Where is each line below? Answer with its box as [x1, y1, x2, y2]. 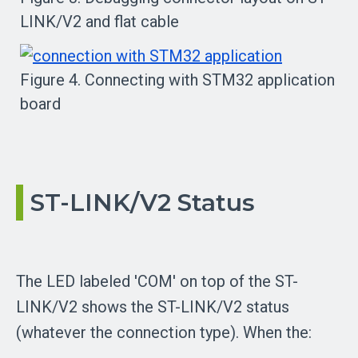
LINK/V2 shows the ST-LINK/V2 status [16, 296, 289, 316]
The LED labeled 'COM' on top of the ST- [16, 271, 298, 291]
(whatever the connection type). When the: [16, 322, 312, 342]
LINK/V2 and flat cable [20, 11, 179, 31]
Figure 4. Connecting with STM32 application [20, 70, 335, 89]
